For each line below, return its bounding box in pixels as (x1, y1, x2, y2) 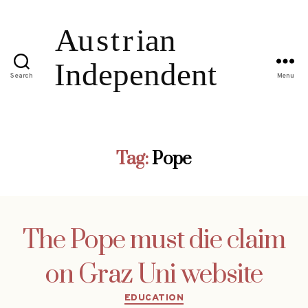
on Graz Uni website (45, 258, 263, 291)
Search (10, 71, 33, 81)
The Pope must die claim (23, 223, 285, 257)
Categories (153, 287, 213, 303)
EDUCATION (124, 291, 184, 304)
